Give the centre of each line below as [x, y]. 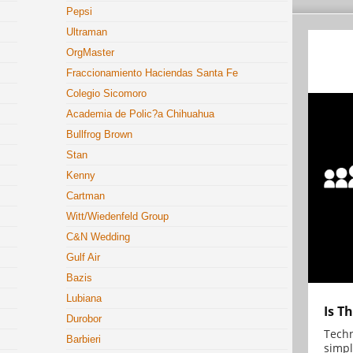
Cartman [86, 196]
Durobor [84, 319]
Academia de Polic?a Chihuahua [141, 114]
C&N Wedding [98, 237]
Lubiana [84, 298]
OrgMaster [91, 52]
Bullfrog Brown [100, 134]
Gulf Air [84, 257]
